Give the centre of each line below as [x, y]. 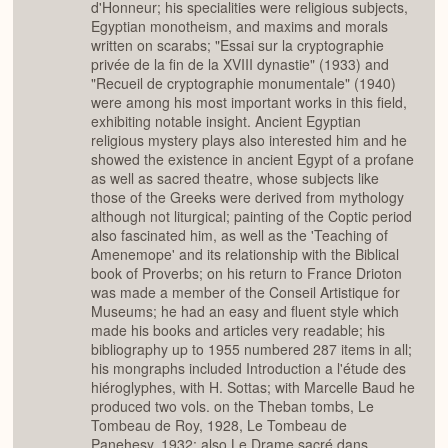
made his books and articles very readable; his [238, 330]
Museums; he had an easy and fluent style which [245, 311]
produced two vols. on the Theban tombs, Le [232, 406]
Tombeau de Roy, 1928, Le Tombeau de [219, 425]
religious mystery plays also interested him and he [249, 140]
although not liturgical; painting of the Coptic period [251, 216]
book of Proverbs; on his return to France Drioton [246, 273]
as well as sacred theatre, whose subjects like [235, 178]
